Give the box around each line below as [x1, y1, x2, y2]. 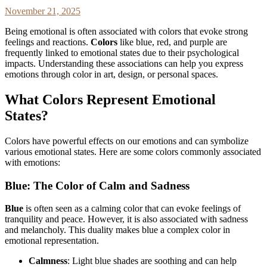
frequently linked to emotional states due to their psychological [5, 48, 239, 58]
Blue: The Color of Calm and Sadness [5, 179, 190, 192]
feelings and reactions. [5, 37, 91, 48]
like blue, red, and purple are [117, 37, 227, 48]
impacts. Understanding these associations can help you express [5, 58, 243, 69]
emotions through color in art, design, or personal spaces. [5, 69, 218, 80]
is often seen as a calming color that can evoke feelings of [23, 203, 241, 214]
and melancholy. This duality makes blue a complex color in [5, 225, 230, 235]
